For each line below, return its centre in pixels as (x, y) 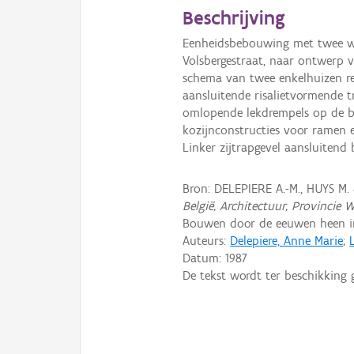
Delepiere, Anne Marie (287, 240)
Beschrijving (234, 18)
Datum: (204, 258)
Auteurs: (207, 240)
